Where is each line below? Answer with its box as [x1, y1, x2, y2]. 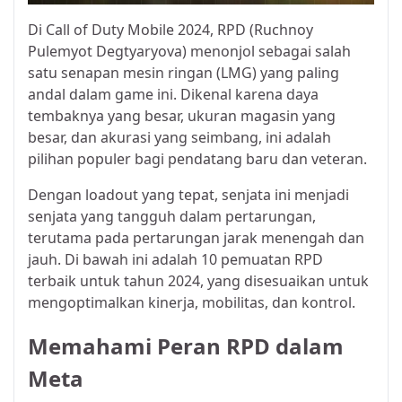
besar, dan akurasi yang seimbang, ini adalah [28, 127, 331, 147]
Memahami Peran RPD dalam [28, 331, 344, 362]
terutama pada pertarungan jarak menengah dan [28, 227, 364, 248]
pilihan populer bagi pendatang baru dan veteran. [28, 148, 367, 169]
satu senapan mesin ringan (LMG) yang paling [28, 62, 339, 83]
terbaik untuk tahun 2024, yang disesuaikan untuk [28, 270, 369, 291]
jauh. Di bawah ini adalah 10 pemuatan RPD [28, 249, 323, 269]
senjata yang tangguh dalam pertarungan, [28, 205, 316, 226]
